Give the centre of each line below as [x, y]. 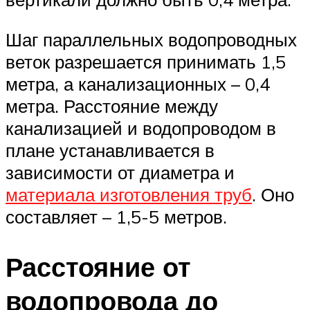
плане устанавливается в [110, 151]
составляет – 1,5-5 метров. [116, 217]
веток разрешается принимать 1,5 [146, 62]
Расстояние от [98, 266]
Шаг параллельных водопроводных [151, 40]
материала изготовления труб [129, 195]
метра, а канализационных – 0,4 [138, 84]
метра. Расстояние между [112, 106]
